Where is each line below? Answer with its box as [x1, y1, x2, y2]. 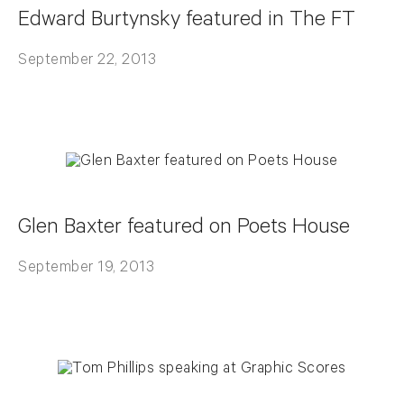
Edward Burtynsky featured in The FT [18, 10, 355, 33]
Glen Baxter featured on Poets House [18, 217, 350, 241]
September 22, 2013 [18, 53, 156, 70]
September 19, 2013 [18, 261, 154, 278]
